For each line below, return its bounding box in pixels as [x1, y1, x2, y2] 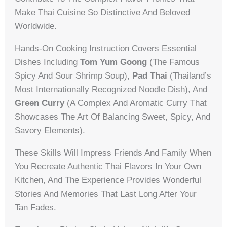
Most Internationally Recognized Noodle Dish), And [15, 84, 208, 94]
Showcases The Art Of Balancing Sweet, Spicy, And [15, 111, 211, 122]
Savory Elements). [15, 125, 86, 135]
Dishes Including [15, 57, 81, 67]
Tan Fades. [15, 202, 57, 212]
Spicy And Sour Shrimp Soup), [15, 70, 133, 81]
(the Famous [147, 57, 200, 67]
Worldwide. [15, 21, 57, 31]
